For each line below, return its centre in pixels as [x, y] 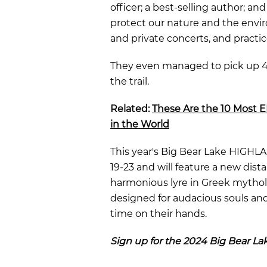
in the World [140, 124]
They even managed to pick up [186, 66]
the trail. [130, 81]
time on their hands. [159, 213]
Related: [131, 108]
